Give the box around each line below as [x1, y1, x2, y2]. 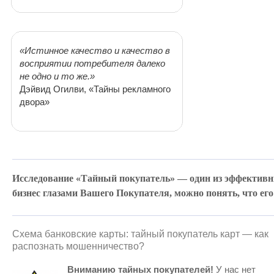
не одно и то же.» [20, 70, 95, 81]
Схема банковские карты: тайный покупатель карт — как [12, 229, 268, 239]
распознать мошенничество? [12, 241, 144, 251]
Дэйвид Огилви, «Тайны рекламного [20, 83, 171, 94]
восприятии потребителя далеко [20, 57, 165, 68]
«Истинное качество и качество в [20, 45, 170, 56]
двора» [20, 96, 50, 107]
